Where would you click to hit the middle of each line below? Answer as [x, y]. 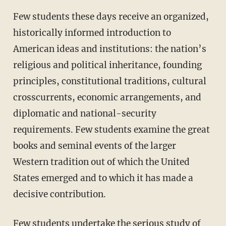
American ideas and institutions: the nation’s [109, 49]
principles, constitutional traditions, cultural [109, 81]
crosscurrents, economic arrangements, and [107, 97]
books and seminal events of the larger [94, 146]
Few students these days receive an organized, [16, 16]
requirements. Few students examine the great [111, 129]
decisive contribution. [59, 194]
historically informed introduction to [92, 33]
